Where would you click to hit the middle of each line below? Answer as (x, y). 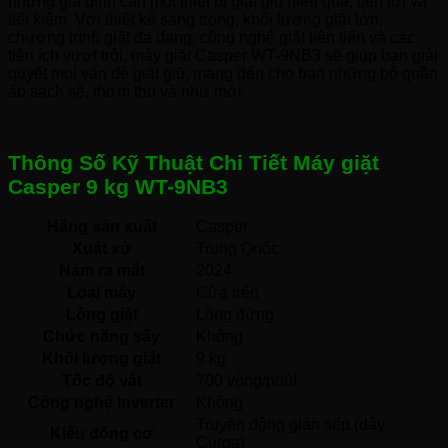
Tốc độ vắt (101, 381)
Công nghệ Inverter (101, 403)
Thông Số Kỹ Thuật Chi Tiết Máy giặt (193, 163)
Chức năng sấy (101, 337)
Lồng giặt (101, 315)
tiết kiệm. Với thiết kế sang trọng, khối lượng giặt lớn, (195, 20)
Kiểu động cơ (101, 434)
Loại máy (101, 293)
